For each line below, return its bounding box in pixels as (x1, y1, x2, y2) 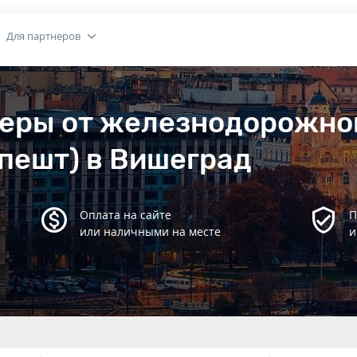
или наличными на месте (79, 224, 221, 239)
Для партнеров (6, 29, 80, 43)
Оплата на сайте (79, 207, 171, 222)
